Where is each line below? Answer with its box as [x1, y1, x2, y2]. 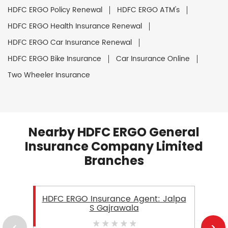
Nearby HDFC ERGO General [28, 123, 199, 140]
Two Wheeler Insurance [8, 69, 90, 81]
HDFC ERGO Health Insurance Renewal [8, 20, 142, 32]
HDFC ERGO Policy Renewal [8, 4, 102, 16]
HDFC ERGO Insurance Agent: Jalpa [42, 192, 186, 206]
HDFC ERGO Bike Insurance [8, 52, 101, 65]
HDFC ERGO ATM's [117, 4, 180, 16]
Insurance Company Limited [25, 137, 203, 155]
